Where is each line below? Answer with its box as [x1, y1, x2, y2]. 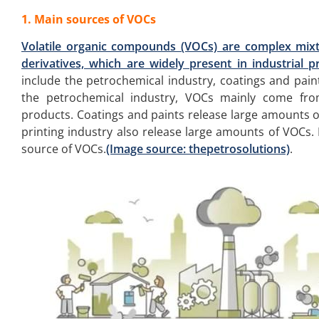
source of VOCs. [21, 141, 106, 157]
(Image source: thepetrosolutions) [106, 141, 290, 157]
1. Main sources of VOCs [21, 11, 156, 27]
